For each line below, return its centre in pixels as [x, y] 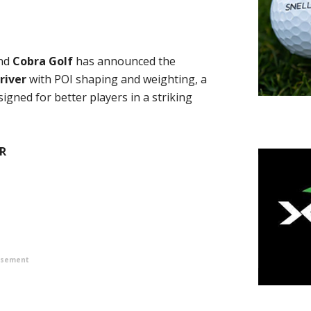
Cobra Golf [43, 61]
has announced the [124, 61]
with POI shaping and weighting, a [117, 79]
